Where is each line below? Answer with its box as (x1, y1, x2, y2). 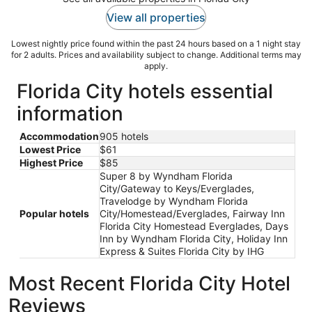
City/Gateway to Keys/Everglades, (100, 182, 254, 194)
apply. (144, 60, 168, 71)
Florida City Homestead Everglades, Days (100, 219, 288, 232)
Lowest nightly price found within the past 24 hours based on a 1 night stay (11, 38, 301, 49)
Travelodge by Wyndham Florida (100, 194, 248, 207)
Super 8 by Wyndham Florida (100, 169, 233, 182)
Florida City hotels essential (17, 79, 273, 103)
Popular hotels (19, 207, 89, 219)
